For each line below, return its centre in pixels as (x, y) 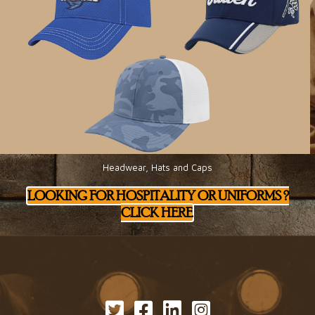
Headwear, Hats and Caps (157, 168)
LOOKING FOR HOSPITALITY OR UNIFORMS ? (158, 196)
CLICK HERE (156, 213)
